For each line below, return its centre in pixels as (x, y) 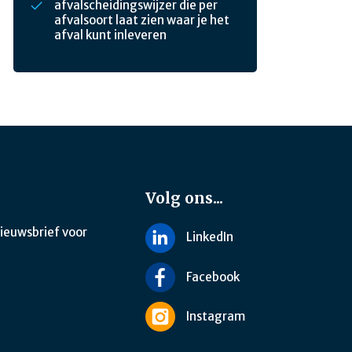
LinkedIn (210, 237)
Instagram (216, 316)
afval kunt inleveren (110, 35)
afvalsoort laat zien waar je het (142, 20)
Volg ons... (184, 198)
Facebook (213, 277)
